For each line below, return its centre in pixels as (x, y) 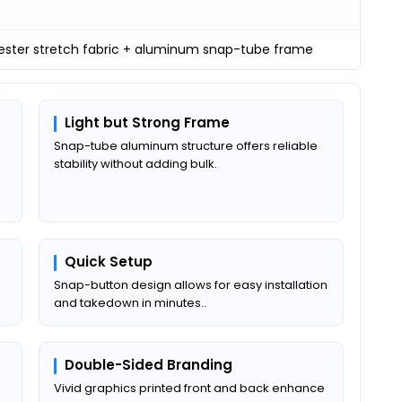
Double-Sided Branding (149, 364)
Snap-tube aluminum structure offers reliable (186, 145)
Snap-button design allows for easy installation (191, 284)
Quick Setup (109, 261)
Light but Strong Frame (147, 122)
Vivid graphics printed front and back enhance (189, 388)
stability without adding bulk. (135, 163)
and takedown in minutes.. (130, 302)
